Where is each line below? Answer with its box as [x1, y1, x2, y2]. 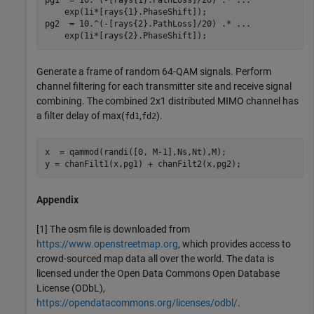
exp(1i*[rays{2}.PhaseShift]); [44, 30, 207, 41]
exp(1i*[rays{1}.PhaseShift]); [44, 6, 207, 17]
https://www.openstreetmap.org [36, 238, 178, 250]
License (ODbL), [36, 282, 105, 294]
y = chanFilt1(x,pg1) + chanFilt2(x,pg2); [44, 158, 241, 169]
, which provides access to [178, 238, 291, 250]
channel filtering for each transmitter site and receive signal [36, 81, 292, 92]
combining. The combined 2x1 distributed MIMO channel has [36, 95, 299, 107]
